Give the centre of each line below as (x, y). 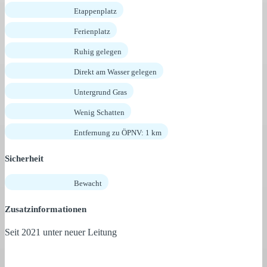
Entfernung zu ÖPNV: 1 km (118, 132)
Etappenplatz (95, 11)
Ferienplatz (92, 31)
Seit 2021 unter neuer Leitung (61, 232)
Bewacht (88, 183)
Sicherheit (24, 158)
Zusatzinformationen (46, 209)
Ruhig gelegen (98, 51)
